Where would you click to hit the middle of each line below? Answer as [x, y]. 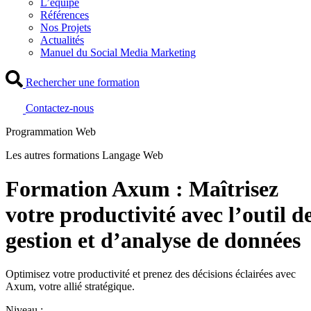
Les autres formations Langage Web [84, 155]
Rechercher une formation [83, 82]
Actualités [62, 40]
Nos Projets [66, 27]
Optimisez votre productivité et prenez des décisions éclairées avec [151, 274]
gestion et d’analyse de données [153, 240]
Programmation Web [51, 131]
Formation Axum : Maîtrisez [142, 189]
